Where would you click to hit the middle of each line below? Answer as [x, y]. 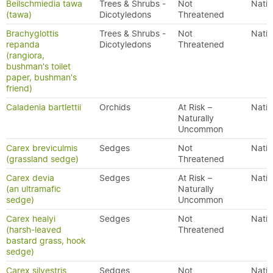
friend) [19, 88]
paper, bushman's [41, 77]
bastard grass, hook [46, 241]
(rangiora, [25, 55]
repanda [23, 44]
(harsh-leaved [34, 230]
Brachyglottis [32, 34]
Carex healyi [31, 219]
